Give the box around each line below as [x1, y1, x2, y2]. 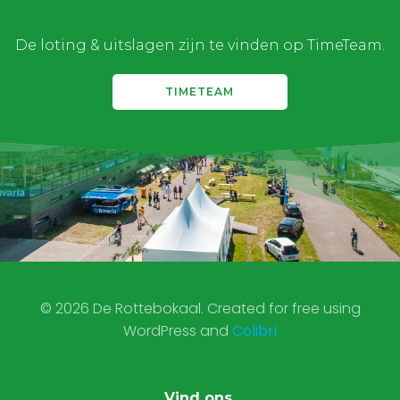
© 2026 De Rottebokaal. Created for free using [39, 298, 361, 319]
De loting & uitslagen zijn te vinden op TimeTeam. [15, 37, 385, 54]
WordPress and [123, 321, 232, 341]
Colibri [232, 321, 277, 341]
